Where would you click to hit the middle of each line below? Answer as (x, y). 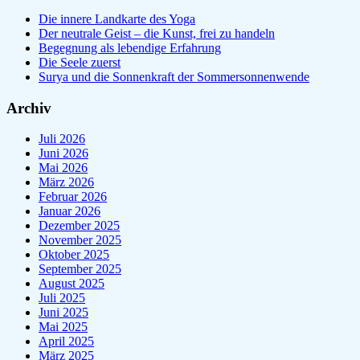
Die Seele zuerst (80, 62)
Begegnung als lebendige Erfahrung (130, 48)
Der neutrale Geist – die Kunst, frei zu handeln (157, 33)
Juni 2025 (63, 313)
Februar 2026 (73, 197)
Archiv (29, 108)
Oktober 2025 (74, 255)
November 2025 (80, 240)
